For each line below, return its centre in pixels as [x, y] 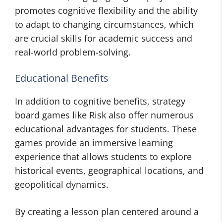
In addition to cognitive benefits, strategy [100, 101]
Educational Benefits [62, 78]
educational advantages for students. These [106, 129]
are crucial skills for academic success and [104, 38]
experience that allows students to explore [103, 157]
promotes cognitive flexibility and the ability [106, 10]
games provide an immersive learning [94, 143]
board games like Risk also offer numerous [104, 115]
